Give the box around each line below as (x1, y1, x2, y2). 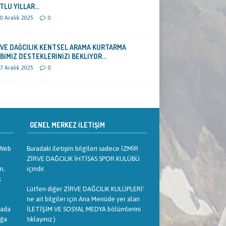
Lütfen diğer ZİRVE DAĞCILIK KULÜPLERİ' (26, 185, 144, 193)
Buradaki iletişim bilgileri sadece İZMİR (26, 145, 138, 153)
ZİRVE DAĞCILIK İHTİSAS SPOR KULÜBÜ (26, 155, 140, 163)
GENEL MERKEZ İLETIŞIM (26, 121, 105, 130)
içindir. (26, 165, 45, 173)
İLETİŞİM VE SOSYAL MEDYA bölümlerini (26, 205, 141, 213)
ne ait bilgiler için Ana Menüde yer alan (26, 195, 140, 203)
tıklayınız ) (26, 215, 55, 223)
